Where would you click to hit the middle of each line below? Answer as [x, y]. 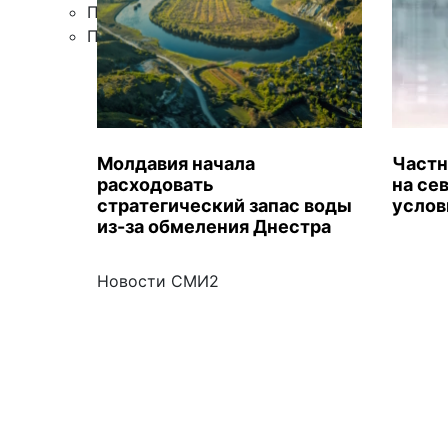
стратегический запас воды [224, 205]
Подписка [126, 36]
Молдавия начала [176, 163]
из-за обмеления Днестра [214, 226]
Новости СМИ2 [158, 280]
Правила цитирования [175, 12]
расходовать [155, 184]
